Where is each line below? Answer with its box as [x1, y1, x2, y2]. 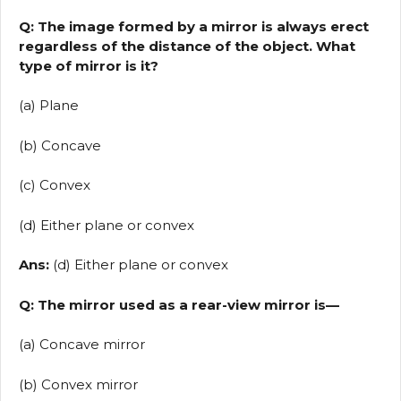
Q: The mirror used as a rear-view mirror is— [19, 295, 339, 313]
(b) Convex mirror [19, 375, 138, 393]
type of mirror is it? [19, 56, 158, 74]
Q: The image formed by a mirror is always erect [19, 17, 369, 35]
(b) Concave [19, 136, 101, 154]
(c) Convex [19, 176, 90, 194]
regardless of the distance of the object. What [19, 37, 355, 55]
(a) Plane [19, 97, 79, 115]
